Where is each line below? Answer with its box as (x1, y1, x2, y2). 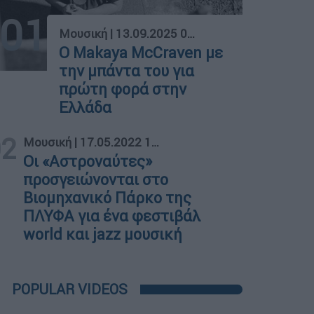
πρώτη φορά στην (59, 79, 187, 99)
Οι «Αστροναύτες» (23, 151, 153, 171)
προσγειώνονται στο (23, 170, 169, 189)
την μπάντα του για (59, 61, 195, 81)
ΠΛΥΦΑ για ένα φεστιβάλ (23, 206, 201, 226)
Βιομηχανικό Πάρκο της (23, 188, 192, 207)
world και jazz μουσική (23, 224, 183, 244)
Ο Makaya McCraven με (59, 43, 224, 62)
